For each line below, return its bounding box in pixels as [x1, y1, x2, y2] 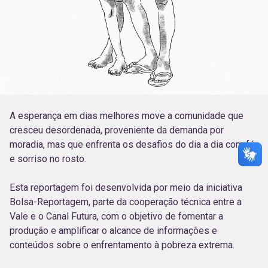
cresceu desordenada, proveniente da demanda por [10, 124, 224, 136]
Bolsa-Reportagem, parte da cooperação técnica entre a [10, 196, 242, 208]
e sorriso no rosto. [10, 153, 86, 165]
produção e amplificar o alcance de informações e [10, 224, 217, 236]
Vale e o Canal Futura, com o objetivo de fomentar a [10, 210, 223, 222]
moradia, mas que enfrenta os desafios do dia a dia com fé [10, 138, 255, 150]
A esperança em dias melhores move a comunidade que [10, 109, 243, 121]
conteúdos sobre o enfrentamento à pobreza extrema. [10, 239, 234, 251]
